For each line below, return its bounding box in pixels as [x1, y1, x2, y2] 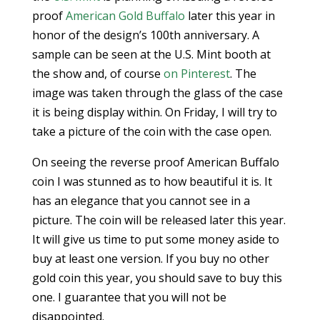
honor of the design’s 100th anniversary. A [31, 27, 259, 43]
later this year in [184, 8, 275, 24]
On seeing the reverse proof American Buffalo [31, 154, 279, 170]
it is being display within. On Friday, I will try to [31, 104, 277, 120]
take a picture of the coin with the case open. [31, 124, 271, 139]
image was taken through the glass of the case [31, 85, 283, 101]
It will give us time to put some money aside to [31, 231, 279, 247]
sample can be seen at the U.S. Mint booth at [31, 46, 271, 62]
